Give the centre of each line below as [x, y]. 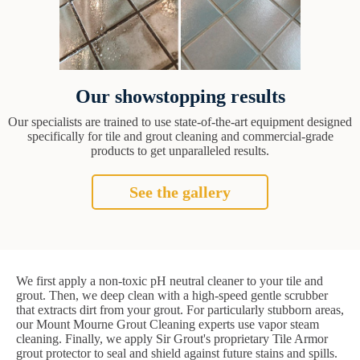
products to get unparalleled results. [180, 150]
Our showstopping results [180, 96]
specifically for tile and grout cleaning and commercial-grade [180, 136]
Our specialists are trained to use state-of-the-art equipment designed [180, 121]
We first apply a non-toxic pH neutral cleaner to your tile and [170, 280]
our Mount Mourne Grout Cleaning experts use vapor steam [168, 324]
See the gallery [180, 192]
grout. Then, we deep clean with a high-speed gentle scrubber [172, 295]
